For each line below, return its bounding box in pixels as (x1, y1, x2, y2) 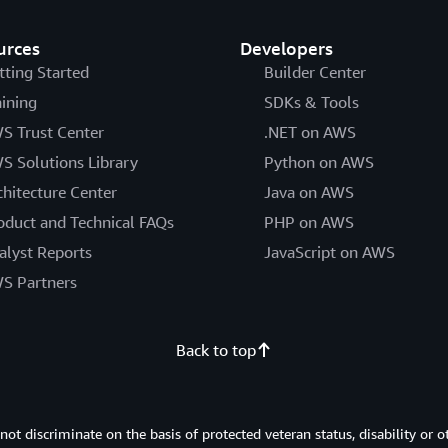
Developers (239, 37, 333, 59)
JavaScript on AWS (263, 242, 395, 262)
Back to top (175, 340, 256, 360)
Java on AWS (263, 182, 354, 202)
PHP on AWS (263, 212, 354, 232)
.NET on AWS (263, 122, 356, 142)
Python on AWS (263, 152, 374, 172)
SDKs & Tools (263, 92, 359, 112)
